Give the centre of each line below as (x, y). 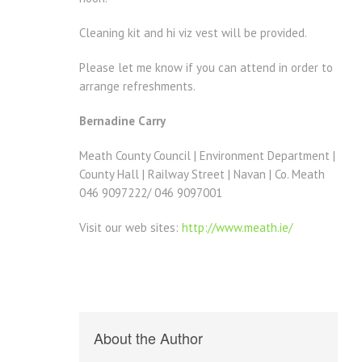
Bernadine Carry (122, 121)
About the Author (148, 338)
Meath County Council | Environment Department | (207, 156)
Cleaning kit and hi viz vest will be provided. (193, 33)
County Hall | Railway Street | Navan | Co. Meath (202, 175)
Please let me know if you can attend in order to (206, 68)
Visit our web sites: (130, 228)
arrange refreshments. (137, 86)
